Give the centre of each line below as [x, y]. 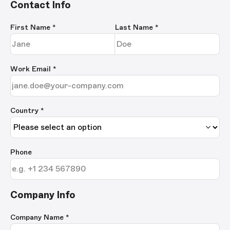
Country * [27, 110]
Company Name [38, 218]
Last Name [135, 27]
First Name [31, 27]
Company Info [43, 195]
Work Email [32, 69]
